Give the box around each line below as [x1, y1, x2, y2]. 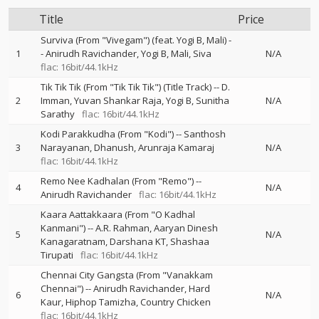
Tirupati [41, 249, 73, 261]
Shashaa [170, 235, 209, 248]
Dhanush [94, 141, 134, 154]
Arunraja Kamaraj [138, 141, 214, 154]
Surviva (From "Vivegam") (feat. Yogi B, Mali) [41, 33, 226, 46]
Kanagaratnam [41, 235, 105, 248]
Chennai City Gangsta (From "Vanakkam [41, 268, 213, 281]
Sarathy [41, 108, 75, 120]
